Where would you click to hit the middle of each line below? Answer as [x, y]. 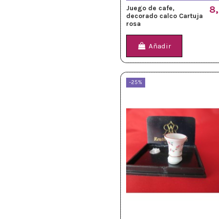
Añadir [160, 46]
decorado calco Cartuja [164, 16]
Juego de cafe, [150, 8]
